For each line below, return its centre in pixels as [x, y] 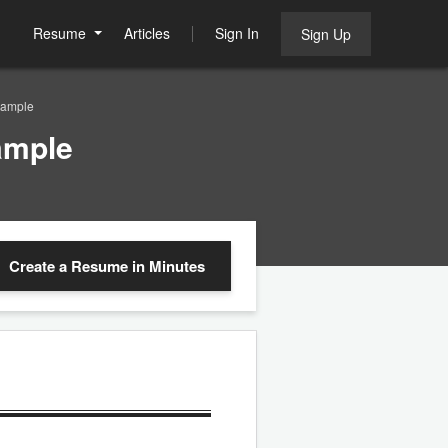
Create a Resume [70, 266]
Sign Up [326, 34]
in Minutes [168, 266]
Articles [147, 33]
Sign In [237, 33]
